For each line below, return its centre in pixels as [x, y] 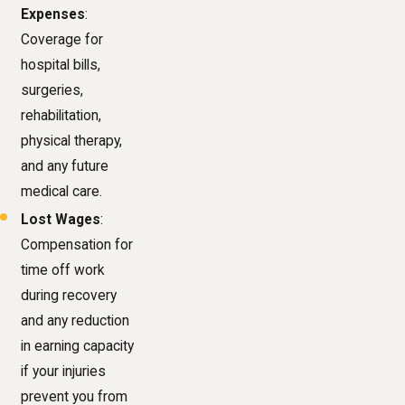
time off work [63, 270]
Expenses [53, 14]
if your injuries [64, 371]
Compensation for [77, 245]
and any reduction [75, 320]
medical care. [62, 191]
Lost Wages [61, 219]
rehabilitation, [61, 115]
